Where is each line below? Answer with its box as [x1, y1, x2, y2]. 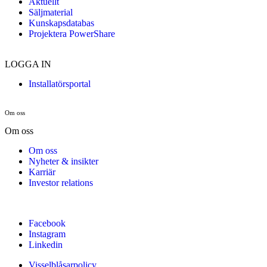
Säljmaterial [29, 7, 73, 18]
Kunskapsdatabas [29, 18, 94, 29]
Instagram [29, 229, 66, 240]
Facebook [29, 218, 66, 229]
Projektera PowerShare [29, 29, 115, 39]
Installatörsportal [29, 79, 91, 89]
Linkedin [29, 240, 63, 250]
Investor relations [29, 178, 93, 188]
